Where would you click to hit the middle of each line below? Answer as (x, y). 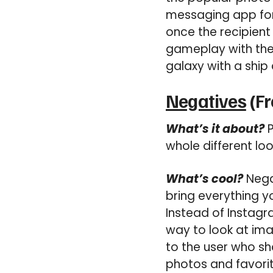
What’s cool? (204, 179)
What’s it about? (215, 129)
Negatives (206, 101)
